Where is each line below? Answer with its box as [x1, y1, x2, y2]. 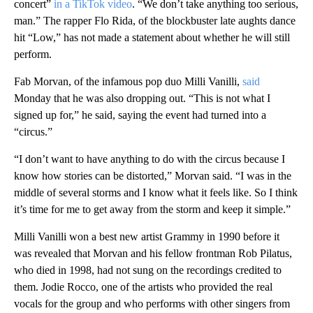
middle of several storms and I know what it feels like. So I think [14, 187, 298, 199]
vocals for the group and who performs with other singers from [14, 298, 290, 310]
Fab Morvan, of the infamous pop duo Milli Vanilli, [14, 75, 242, 88]
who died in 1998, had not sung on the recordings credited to [14, 264, 282, 277]
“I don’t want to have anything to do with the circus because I [14, 153, 285, 166]
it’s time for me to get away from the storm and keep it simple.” [14, 203, 291, 216]
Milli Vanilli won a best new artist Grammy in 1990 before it [14, 231, 279, 243]
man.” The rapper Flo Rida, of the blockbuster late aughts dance [14, 15, 296, 27]
